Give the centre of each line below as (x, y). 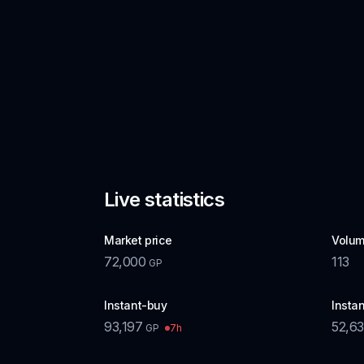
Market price (138, 240)
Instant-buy (136, 305)
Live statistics (164, 199)
